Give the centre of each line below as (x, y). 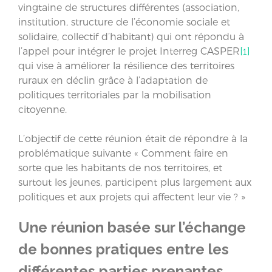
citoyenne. (42, 110)
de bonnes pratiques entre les (124, 249)
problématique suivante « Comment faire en (123, 153)
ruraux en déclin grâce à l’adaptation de (113, 80)
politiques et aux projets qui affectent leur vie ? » (132, 197)
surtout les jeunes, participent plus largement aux (135, 182)
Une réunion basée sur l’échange (132, 227)
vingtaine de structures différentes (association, (129, 8)
